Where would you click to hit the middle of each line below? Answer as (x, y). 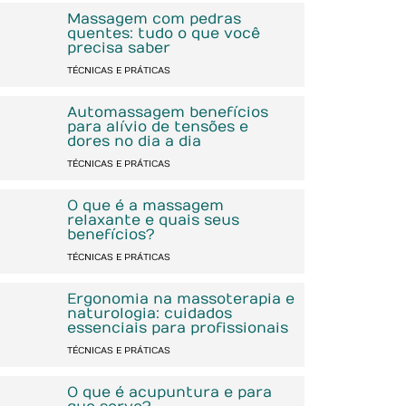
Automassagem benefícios (167, 112)
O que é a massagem (145, 205)
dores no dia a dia (134, 141)
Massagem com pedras (154, 19)
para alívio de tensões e (157, 126)
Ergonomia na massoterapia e (180, 299)
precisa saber (118, 48)
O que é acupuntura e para (169, 392)
